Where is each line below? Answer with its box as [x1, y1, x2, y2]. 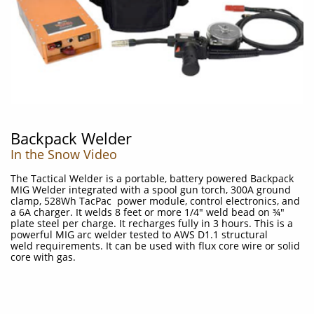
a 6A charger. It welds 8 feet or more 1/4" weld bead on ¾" [11, 205, 285, 219]
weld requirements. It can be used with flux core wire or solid [11, 239, 300, 252]
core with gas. [11, 250, 76, 264]
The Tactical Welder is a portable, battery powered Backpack [11, 172, 294, 185]
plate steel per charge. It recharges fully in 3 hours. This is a [11, 217, 293, 230]
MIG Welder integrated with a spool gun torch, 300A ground [11, 183, 291, 196]
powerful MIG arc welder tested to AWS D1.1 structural [11, 228, 268, 241]
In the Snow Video [11, 146, 117, 163]
